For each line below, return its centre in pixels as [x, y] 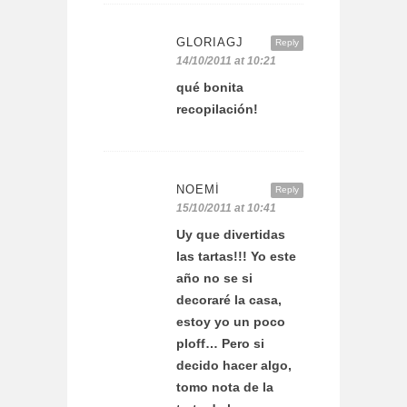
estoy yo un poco [231, 322]
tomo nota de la [225, 387]
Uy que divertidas [231, 235]
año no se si [214, 278]
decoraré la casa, [229, 300]
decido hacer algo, [234, 366]
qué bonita [210, 88]
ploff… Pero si [220, 344]
